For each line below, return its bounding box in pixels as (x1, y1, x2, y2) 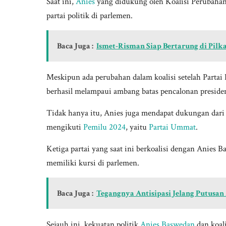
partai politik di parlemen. (46, 10, 133, 22)
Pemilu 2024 (83, 122, 126, 133)
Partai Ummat (149, 122, 196, 133)
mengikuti (46, 122, 83, 133)
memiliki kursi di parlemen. (46, 157, 139, 169)
